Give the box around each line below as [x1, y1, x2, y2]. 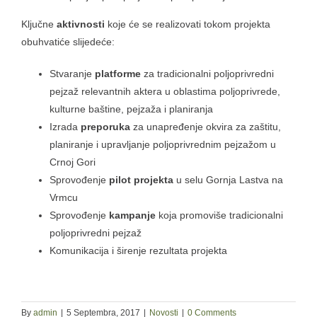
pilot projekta [109, 173, 173, 185]
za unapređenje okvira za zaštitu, [130, 120, 281, 132]
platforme [95, 67, 141, 79]
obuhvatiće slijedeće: [21, 35, 115, 47]
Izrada [50, 120, 81, 132]
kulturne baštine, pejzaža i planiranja [50, 103, 213, 115]
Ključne [21, 18, 54, 30]
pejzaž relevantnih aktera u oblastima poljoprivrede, [50, 85, 280, 97]
